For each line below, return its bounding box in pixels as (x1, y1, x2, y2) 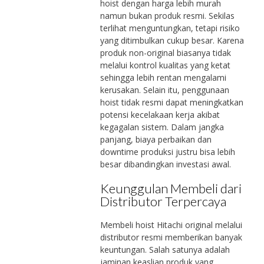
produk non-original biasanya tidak (100, 47, 231, 58)
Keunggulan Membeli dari (100, 180, 242, 196)
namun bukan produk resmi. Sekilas (100, 10, 235, 21)
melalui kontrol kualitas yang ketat (100, 60, 230, 71)
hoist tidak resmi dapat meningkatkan (100, 97, 243, 108)
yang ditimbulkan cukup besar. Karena (100, 35, 244, 46)
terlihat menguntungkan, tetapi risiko (100, 22, 240, 34)
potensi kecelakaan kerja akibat (100, 109, 220, 120)
